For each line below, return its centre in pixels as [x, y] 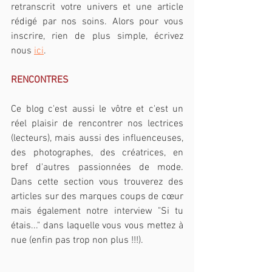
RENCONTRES [40, 80]
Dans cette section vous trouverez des [97, 182]
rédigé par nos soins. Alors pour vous [97, 22]
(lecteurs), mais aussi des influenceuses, [97, 138]
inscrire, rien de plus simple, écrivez [97, 36]
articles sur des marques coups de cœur [97, 196]
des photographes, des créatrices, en [97, 153]
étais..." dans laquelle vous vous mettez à [97, 226]
